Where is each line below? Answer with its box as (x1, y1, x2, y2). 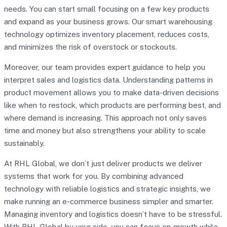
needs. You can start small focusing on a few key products (4, 5, 209, 13)
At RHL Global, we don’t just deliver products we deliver (4, 159, 202, 168)
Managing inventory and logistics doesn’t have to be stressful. (4, 210, 222, 218)
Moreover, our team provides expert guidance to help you (4, 63, 205, 71)
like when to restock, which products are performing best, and (4, 101, 221, 109)
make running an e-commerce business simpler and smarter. (4, 197, 213, 206)
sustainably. (4, 139, 45, 147)
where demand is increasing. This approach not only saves (4, 113, 207, 122)
